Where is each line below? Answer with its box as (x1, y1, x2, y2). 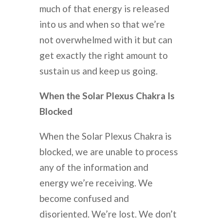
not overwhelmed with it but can (39, 34, 172, 46)
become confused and (39, 193, 129, 204)
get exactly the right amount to (39, 50, 168, 61)
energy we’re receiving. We (39, 177, 153, 189)
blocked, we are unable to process (39, 146, 178, 158)
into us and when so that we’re (39, 18, 165, 30)
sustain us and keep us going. (39, 65, 158, 77)
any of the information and (39, 162, 148, 173)
